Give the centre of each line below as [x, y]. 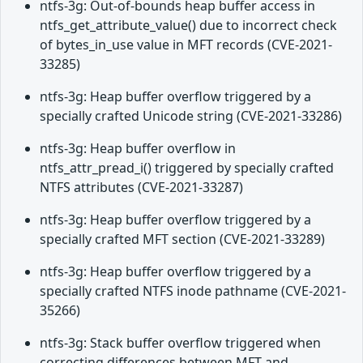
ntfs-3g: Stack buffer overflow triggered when [180, 343]
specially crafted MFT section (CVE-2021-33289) [182, 239]
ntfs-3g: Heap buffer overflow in [138, 149]
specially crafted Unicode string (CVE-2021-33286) [191, 116]
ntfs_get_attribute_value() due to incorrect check [188, 26]
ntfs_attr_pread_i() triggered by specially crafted [187, 168]
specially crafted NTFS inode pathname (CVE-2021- [193, 291]
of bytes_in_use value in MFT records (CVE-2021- [186, 45]
